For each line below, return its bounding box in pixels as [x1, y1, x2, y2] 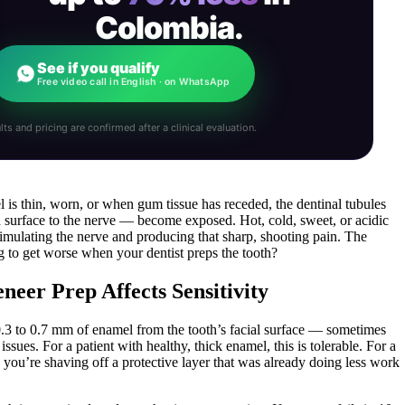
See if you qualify [37, 58, 160, 77]
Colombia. [95, 8, 243, 46]
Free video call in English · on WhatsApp [37, 75, 231, 88]
